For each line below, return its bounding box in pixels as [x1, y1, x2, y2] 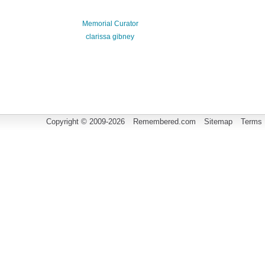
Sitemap [204, 117, 232, 126]
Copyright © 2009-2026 [46, 117, 127, 126]
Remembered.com [133, 117, 196, 126]
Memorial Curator [82, 20, 138, 28]
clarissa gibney [86, 33, 134, 41]
